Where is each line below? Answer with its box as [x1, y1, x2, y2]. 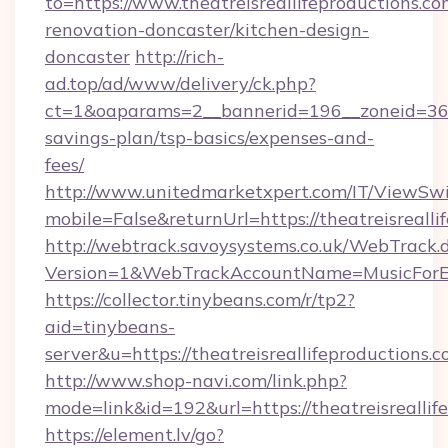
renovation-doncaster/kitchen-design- [45, 18, 369, 41]
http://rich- [135, 45, 224, 68]
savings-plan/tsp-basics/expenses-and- [45, 126, 374, 149]
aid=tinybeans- [45, 315, 175, 338]
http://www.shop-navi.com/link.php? [45, 369, 347, 392]
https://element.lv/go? [45, 423, 224, 446]
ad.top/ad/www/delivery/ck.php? [45, 72, 316, 95]
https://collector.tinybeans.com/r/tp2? [45, 288, 355, 311]
